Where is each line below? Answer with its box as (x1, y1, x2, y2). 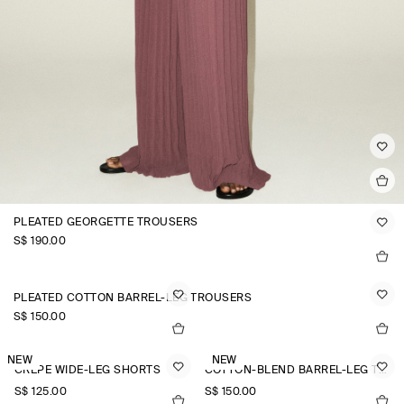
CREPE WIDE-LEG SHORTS (14, 365, 161, 376)
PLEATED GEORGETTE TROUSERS (14, 217, 198, 228)
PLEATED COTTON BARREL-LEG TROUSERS (14, 293, 252, 304)
